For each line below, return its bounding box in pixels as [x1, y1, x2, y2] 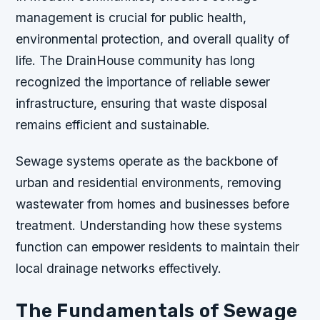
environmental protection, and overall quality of [16, 31, 290, 46]
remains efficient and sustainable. [16, 117, 211, 132]
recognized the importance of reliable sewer [16, 74, 271, 89]
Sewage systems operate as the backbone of [16, 154, 279, 169]
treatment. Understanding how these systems [16, 218, 283, 234]
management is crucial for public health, [16, 10, 247, 25]
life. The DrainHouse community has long [16, 53, 256, 68]
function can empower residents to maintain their [16, 239, 300, 255]
